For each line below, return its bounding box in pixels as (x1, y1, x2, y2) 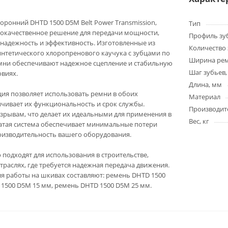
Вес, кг (189, 117, 209, 126)
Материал (189, 92, 220, 101)
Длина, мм (189, 80, 222, 89)
